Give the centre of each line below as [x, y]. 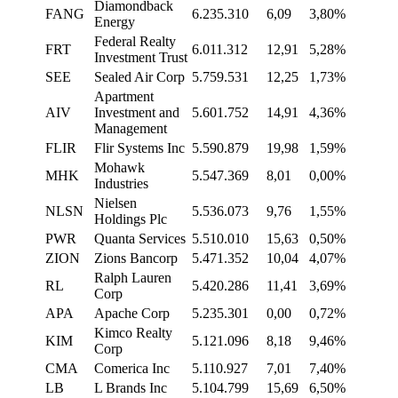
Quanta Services [140, 239]
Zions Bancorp [136, 259]
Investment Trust [141, 58]
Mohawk [119, 168]
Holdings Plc [131, 219]
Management [131, 129]
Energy [115, 22]
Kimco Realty [133, 333]
